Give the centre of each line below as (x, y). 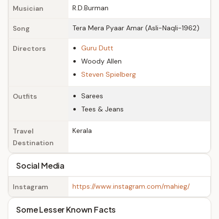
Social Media (41, 165)
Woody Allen (101, 61)
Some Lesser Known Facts (66, 209)
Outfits (25, 96)
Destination (33, 143)
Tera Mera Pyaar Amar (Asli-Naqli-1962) (136, 28)
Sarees (92, 96)
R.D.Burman (90, 8)
